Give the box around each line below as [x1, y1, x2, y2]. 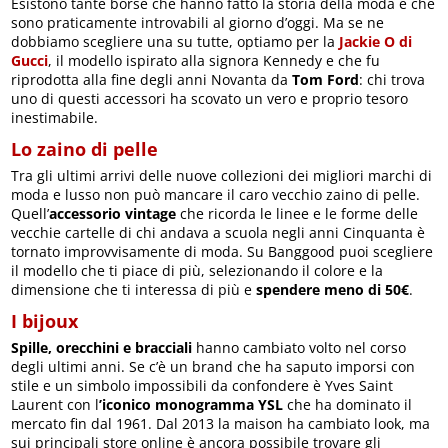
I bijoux [11, 309, 79, 334]
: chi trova [359, 70, 426, 90]
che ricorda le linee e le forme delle [176, 204, 419, 224]
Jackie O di [339, 32, 413, 52]
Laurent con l [11, 395, 100, 415]
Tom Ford [292, 70, 360, 90]
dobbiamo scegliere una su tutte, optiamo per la [11, 32, 340, 52]
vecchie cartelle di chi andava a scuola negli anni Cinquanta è [11, 223, 426, 243]
